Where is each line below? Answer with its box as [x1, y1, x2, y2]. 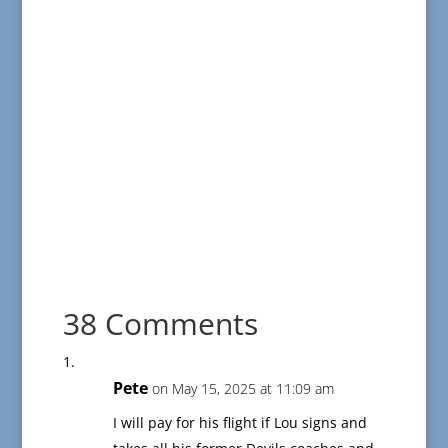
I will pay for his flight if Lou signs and [112, 413, 367, 433]
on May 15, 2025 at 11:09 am [151, 379, 334, 399]
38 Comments [62, 303, 258, 345]
